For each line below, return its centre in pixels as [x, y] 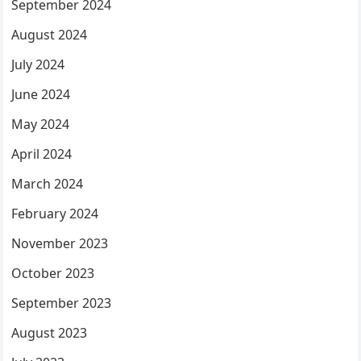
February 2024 [55, 214]
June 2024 [41, 94]
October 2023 [53, 273]
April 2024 [42, 154]
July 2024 [38, 64]
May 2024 [41, 124]
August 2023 [50, 333]
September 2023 [62, 303]
